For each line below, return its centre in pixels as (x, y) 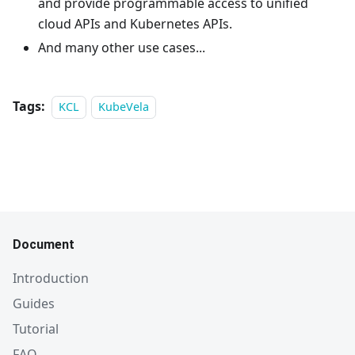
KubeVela (124, 107)
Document (44, 245)
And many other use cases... (122, 48)
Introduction (51, 279)
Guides (34, 304)
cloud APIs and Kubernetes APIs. (135, 24)
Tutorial (36, 329)
